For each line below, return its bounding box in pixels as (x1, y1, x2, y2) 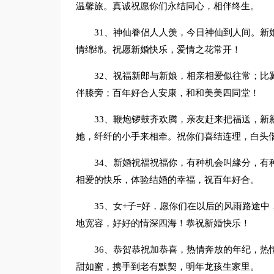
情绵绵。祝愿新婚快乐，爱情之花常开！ (75, 45, 241, 54)
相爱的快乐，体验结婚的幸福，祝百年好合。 (75, 175, 259, 185)
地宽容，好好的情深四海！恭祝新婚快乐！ (75, 218, 250, 228)
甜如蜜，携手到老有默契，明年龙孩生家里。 (75, 262, 259, 272)
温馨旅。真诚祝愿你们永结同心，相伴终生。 (75, 1, 259, 11)
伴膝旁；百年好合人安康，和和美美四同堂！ (75, 88, 259, 98)
